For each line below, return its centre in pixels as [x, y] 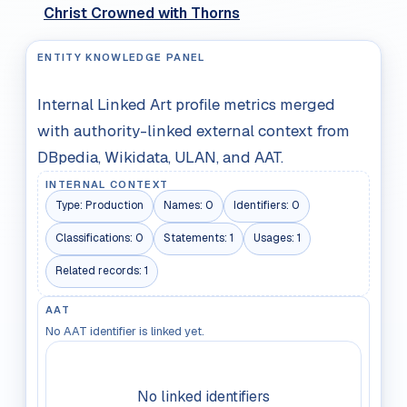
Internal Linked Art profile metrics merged [186, 104]
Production [114, 206]
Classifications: [95, 238]
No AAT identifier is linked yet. [125, 331]
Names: [184, 206]
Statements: [197, 238]
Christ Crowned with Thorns [142, 13]
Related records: [100, 271]
